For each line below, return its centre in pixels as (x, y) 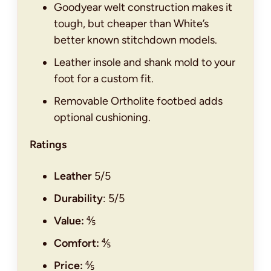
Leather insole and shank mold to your (145, 63)
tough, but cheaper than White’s (131, 24)
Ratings (48, 145)
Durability (78, 199)
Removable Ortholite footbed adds (138, 101)
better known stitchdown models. (135, 40)
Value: (70, 221)
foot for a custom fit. (104, 79)
